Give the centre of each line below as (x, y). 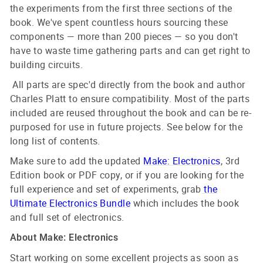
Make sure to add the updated (77, 161)
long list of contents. (55, 141)
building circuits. (47, 65)
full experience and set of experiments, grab (106, 189)
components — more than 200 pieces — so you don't (124, 37)
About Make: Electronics (64, 238)
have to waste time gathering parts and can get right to (130, 51)
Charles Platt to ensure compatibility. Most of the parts (130, 99)
